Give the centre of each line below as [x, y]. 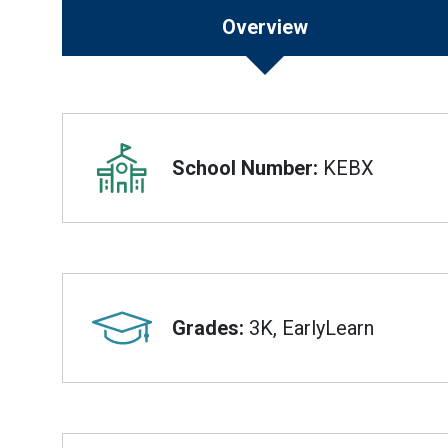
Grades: [208, 328]
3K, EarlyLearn [309, 328]
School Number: [245, 168]
